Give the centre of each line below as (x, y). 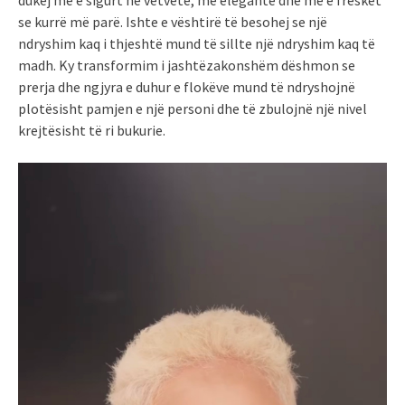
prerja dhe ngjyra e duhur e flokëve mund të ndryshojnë (187, 86)
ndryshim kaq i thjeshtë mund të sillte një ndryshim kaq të (197, 43)
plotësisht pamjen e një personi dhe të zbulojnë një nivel (193, 108)
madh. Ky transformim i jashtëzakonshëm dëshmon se (187, 65)
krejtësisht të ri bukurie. (92, 130)
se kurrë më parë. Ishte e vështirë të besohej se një (173, 21)
